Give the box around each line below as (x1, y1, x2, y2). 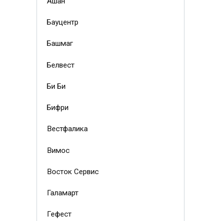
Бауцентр (46, 18, 78, 27)
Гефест (46, 210, 72, 219)
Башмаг (46, 39, 73, 48)
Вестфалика (46, 124, 88, 134)
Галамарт (46, 188, 78, 198)
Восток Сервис (46, 167, 99, 176)
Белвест (46, 60, 74, 70)
